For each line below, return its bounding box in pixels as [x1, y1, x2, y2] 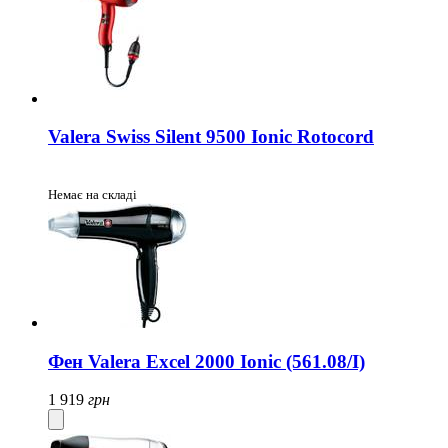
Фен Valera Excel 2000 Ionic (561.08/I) [48, 350, 365, 372]
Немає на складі [48, 187, 137, 203]
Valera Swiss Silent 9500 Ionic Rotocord [48, 126, 374, 148]
